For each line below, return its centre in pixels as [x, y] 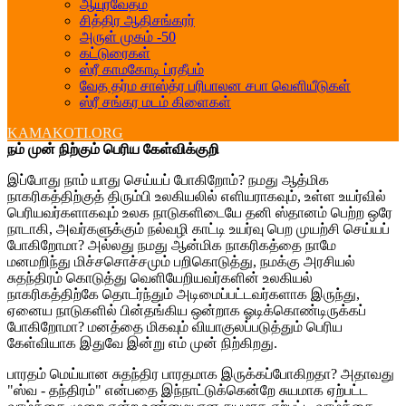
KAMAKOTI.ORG [65, 133]
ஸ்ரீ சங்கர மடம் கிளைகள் [155, 102]
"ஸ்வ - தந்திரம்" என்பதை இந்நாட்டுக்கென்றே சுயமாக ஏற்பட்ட [188, 391]
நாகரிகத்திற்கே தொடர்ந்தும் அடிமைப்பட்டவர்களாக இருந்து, [184, 295]
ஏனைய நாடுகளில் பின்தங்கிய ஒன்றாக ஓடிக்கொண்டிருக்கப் [187, 311]
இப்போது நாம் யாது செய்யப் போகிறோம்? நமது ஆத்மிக [168, 180]
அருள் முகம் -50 [128, 37]
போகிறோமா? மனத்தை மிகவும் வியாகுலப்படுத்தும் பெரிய [175, 327]
